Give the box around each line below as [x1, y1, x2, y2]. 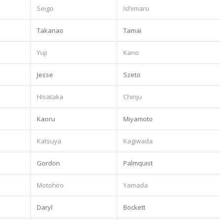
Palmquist [123, 158, 153, 167]
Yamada [123, 180, 148, 190]
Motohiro [37, 180, 64, 190]
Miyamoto [123, 114, 153, 123]
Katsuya [37, 136, 61, 145]
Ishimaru [123, 3, 149, 13]
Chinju [123, 92, 142, 101]
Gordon [37, 158, 60, 167]
